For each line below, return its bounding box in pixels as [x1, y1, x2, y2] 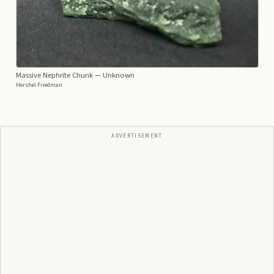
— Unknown [92, 69, 135, 81]
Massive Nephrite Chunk [15, 69, 93, 81]
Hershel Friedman [15, 80, 62, 89]
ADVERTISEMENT [111, 131, 163, 140]
